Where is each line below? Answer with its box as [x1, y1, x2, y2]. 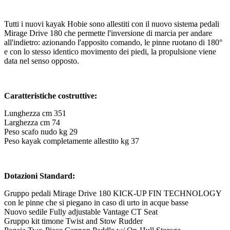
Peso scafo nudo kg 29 [4, 127, 78, 136]
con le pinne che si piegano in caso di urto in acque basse [4, 198, 188, 207]
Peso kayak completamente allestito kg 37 [4, 136, 139, 145]
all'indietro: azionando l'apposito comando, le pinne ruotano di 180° [4, 37, 222, 47]
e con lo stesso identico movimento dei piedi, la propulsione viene [4, 47, 216, 56]
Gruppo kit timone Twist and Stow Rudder [4, 216, 143, 225]
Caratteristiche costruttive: [4, 91, 97, 100]
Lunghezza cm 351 [4, 108, 66, 118]
